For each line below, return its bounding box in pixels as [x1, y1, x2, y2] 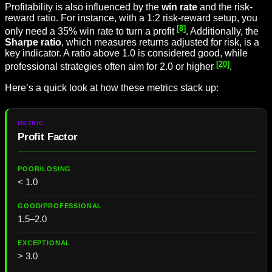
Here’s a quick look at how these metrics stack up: [5, 82, 219, 93]
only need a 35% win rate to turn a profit [5, 26, 177, 37]
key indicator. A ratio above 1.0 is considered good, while [5, 48, 248, 59]
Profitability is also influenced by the [5, 2, 161, 13]
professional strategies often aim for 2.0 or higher [5, 61, 216, 72]
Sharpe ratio [5, 37, 61, 48]
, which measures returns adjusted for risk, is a [61, 37, 259, 48]
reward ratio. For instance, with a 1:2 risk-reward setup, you [5, 13, 257, 24]
